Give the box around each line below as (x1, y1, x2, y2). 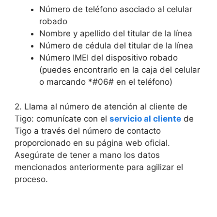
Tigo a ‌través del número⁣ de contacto (15, 125, 161, 136)
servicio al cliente (109, 113, 181, 124)
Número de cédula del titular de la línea (39, 41, 193, 50)
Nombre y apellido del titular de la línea (39, 29, 192, 38)
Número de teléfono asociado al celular (39, 4, 192, 14)
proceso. (15, 174, 48, 184)
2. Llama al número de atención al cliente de (15, 101, 187, 111)
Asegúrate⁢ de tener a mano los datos (15, 150, 160, 160)
